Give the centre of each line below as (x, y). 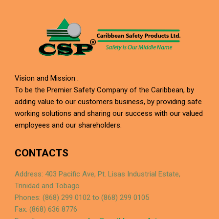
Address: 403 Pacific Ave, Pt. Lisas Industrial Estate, (98, 174)
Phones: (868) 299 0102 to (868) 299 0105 (82, 198)
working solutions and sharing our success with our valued (109, 114)
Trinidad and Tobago (47, 186)
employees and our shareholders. (68, 125)
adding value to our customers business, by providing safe (108, 102)
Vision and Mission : (47, 78)
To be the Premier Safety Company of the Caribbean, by (104, 90)
